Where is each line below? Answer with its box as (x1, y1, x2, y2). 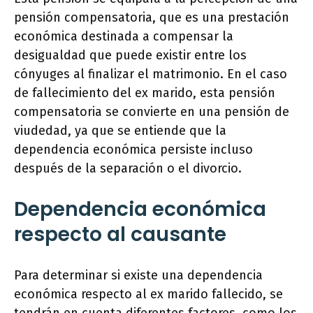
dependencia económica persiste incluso (14, 142, 253, 157)
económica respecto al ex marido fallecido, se (14, 286, 283, 302)
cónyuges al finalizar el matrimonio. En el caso (14, 66, 287, 82)
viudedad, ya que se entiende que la (14, 123, 226, 138)
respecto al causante (14, 221, 226, 248)
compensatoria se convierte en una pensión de (14, 104, 289, 119)
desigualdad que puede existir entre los (14, 48, 247, 63)
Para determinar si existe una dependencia (14, 268, 263, 283)
